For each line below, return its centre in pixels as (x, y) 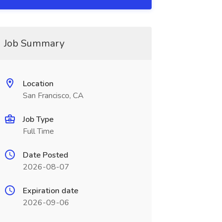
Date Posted (45, 155)
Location (38, 84)
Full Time (38, 131)
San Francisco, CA (53, 96)
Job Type (38, 119)
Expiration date (50, 191)
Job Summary (34, 43)
